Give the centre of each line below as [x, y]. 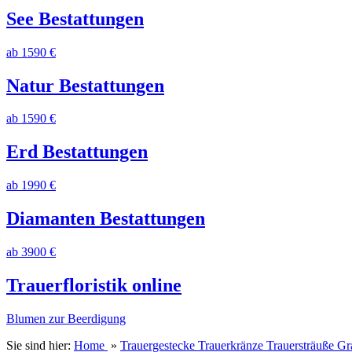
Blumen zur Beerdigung [66, 318]
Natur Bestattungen [85, 85]
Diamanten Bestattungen [106, 219]
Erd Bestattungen [77, 152]
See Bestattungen [75, 18]
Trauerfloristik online [94, 285]
